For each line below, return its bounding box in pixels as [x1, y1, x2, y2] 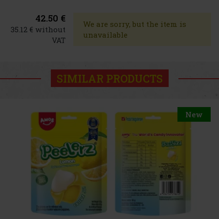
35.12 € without [11, 24, 66, 35]
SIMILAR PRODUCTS [56, 71, 163, 86]
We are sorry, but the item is [83, 19, 187, 29]
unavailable [83, 30, 128, 40]
